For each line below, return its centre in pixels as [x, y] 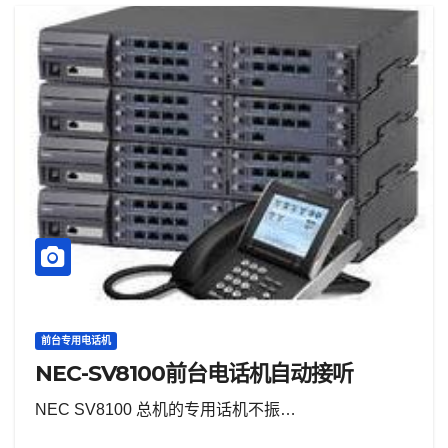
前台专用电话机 [76, 340]
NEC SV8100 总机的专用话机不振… [165, 409]
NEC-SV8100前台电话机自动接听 [194, 373]
